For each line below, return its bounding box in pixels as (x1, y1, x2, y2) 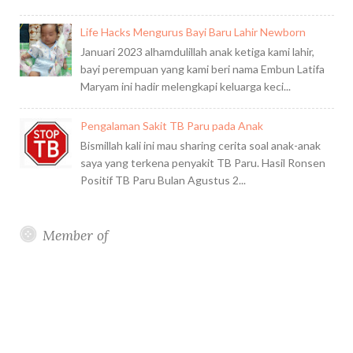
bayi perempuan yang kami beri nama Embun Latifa (80, 61, 325, 76)
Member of (43, 225, 110, 244)
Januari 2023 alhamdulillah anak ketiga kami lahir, (80, 44, 314, 58)
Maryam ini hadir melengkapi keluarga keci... (80, 79, 291, 93)
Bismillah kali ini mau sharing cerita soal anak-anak (80, 138, 321, 152)
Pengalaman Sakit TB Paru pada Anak (80, 118, 263, 132)
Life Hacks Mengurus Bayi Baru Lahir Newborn (80, 25, 306, 39)
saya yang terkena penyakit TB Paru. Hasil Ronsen (80, 155, 325, 169)
